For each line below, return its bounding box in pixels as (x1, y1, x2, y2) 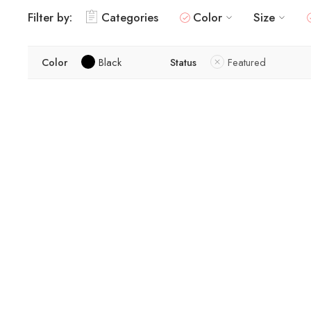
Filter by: (28, 8, 72, 26)
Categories (101, 8, 158, 26)
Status (170, 54, 196, 69)
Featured (228, 54, 266, 69)
